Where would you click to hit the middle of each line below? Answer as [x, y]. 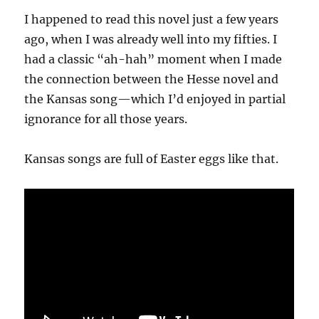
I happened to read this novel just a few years [152, 20]
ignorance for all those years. [106, 119]
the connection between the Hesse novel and [152, 79]
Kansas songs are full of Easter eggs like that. [152, 159]
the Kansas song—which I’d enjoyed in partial [155, 99]
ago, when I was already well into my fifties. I [151, 40]
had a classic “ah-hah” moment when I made [153, 59]
